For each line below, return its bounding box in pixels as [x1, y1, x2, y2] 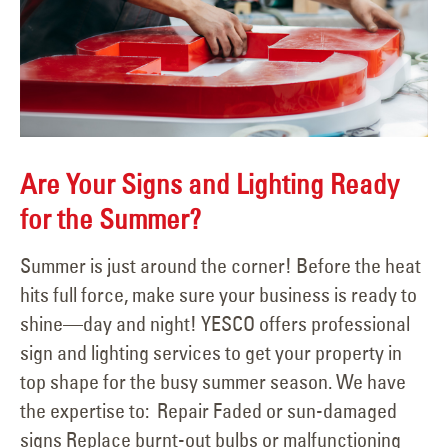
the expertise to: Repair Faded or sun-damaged [20, 398, 397, 424]
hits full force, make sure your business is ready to [20, 282, 417, 308]
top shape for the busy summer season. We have [20, 369, 406, 395]
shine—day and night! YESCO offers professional [20, 311, 410, 337]
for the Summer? [20, 201, 201, 236]
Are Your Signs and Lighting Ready [20, 166, 399, 201]
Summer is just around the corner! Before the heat [20, 253, 421, 279]
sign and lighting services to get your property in [20, 340, 402, 366]
